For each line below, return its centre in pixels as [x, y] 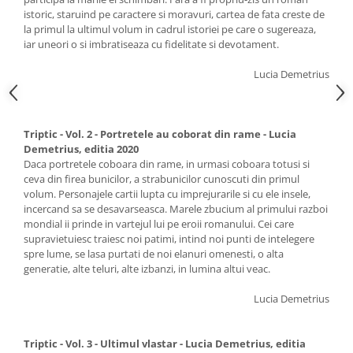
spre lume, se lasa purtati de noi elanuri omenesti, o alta [154, 254]
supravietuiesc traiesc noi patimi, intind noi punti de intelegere [169, 239]
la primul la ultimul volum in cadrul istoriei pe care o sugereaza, [170, 29]
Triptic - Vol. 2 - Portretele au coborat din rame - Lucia [160, 134]
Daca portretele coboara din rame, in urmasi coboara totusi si [167, 164]
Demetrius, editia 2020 [81, 149]
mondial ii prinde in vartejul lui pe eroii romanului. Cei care [159, 224]
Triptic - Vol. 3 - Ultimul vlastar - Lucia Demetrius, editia [165, 344]
